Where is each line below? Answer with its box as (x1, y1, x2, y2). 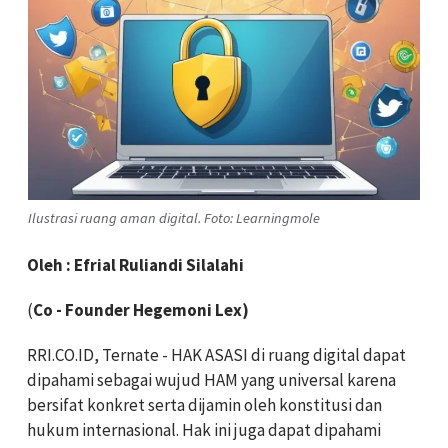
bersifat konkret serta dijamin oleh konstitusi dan (27, 394, 382, 417)
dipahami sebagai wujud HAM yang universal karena (27, 369, 396, 392)
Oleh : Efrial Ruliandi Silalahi (27, 254, 244, 277)
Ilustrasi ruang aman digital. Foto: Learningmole (28, 208, 320, 227)
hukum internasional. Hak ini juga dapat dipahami (27, 419, 381, 442)
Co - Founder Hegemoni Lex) (33, 299, 249, 322)
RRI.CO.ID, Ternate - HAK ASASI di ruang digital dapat (27, 344, 406, 367)
